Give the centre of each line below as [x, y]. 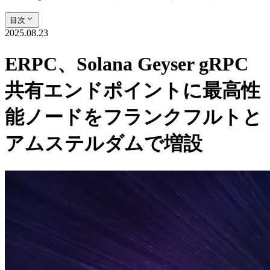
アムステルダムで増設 [104, 144]
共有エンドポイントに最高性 [133, 91]
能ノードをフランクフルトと [133, 117]
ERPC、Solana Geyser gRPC [127, 64]
